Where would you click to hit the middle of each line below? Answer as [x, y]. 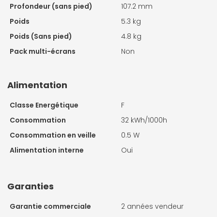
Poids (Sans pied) [41, 36]
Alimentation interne [47, 150]
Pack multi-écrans [43, 51]
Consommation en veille [53, 135]
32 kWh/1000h [144, 120]
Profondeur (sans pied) [51, 6]
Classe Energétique [44, 105]
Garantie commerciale [50, 206]
